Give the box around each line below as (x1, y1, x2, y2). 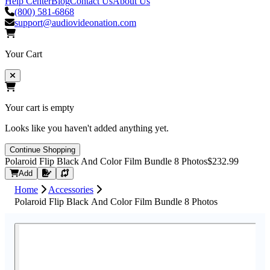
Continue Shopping (10, 145, 75, 154)
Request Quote (51, 168, 103, 177)
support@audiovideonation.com (14, 17, 136, 28)
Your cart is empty (5, 102, 74, 113)
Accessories (48, 184, 93, 195)
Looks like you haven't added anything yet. (5, 122, 169, 133)
